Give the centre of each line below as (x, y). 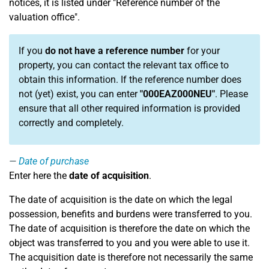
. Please (231, 94)
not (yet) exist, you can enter (79, 94)
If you (32, 51)
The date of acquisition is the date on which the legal (121, 200)
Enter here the (39, 176)
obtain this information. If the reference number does (130, 80)
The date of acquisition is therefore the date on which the (129, 228)
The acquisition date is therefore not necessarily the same (131, 257)
